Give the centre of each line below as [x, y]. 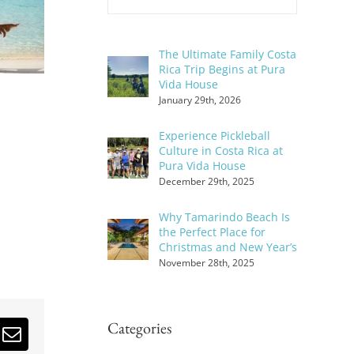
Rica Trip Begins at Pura [222, 69]
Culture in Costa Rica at [221, 150]
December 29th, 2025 [207, 181]
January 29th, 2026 [200, 100]
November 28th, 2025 [207, 262]
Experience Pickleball [215, 135]
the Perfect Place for [212, 232]
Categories [139, 328]
